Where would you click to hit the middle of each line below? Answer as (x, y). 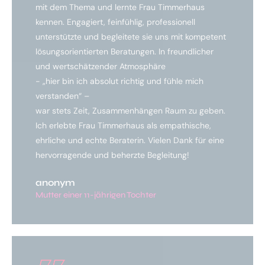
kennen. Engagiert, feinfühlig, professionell (115, 22)
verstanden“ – (62, 96)
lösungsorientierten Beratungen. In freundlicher (125, 52)
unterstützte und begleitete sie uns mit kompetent (131, 37)
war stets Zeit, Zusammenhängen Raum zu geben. (130, 111)
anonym (55, 183)
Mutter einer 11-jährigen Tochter (96, 195)
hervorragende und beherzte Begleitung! (112, 155)
